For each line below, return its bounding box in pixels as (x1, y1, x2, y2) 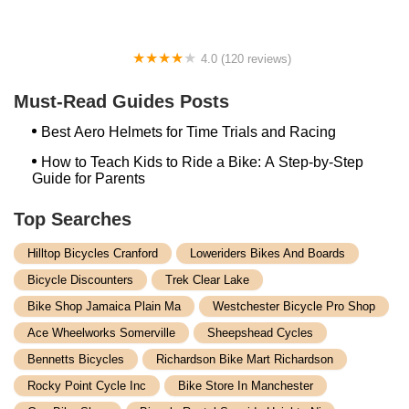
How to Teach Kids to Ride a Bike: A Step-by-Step (41, 153, 363, 170)
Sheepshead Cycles (207, 325, 313, 340)
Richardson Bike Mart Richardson (156, 351, 333, 366)
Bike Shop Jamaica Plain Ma (27, 299, 181, 313)
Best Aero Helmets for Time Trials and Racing (41, 123, 336, 140)
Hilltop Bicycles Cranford (27, 246, 158, 260)
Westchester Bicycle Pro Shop (213, 299, 375, 313)
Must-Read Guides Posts (14, 90, 229, 111)
